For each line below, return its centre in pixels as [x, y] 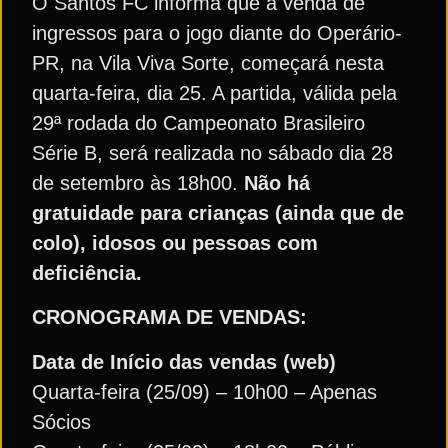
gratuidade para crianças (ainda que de [218, 213]
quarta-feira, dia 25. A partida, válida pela [214, 93]
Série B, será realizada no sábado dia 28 [212, 153]
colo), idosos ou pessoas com [175, 243]
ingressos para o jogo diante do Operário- [217, 33]
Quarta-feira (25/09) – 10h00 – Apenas [204, 391]
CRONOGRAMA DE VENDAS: [169, 317]
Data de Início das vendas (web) [184, 361]
